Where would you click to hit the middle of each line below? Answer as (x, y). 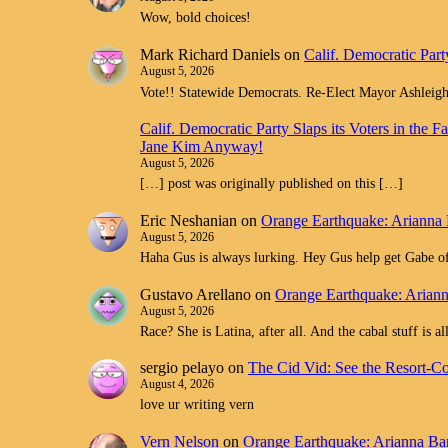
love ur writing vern (197, 405)
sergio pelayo (182, 368)
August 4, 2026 (177, 384)
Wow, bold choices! (195, 18)
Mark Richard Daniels (210, 54)
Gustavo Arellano (195, 294)
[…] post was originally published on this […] (271, 184)
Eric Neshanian (188, 220)
